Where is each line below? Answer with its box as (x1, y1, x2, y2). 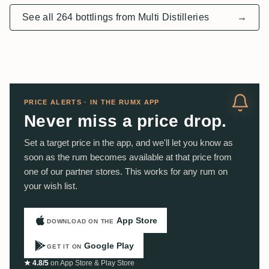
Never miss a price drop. (24, 112, 227, 131)
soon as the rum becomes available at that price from (24, 152, 232, 163)
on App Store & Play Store (49, 259, 134, 268)
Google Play (84, 240, 134, 250)
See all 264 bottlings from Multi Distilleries (22, 12, 210, 23)
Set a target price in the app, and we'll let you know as (24, 138, 233, 148)
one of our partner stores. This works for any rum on (24, 166, 228, 177)
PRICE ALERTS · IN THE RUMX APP (24, 98, 160, 106)
